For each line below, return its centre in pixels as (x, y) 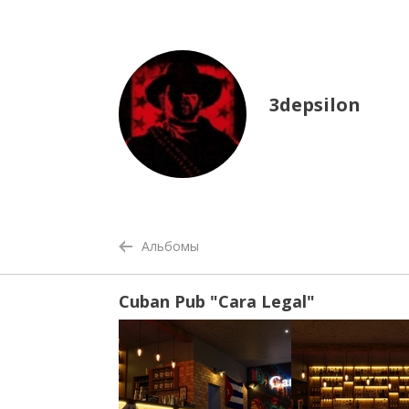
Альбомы (170, 246)
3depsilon (315, 105)
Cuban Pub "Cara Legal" (217, 302)
